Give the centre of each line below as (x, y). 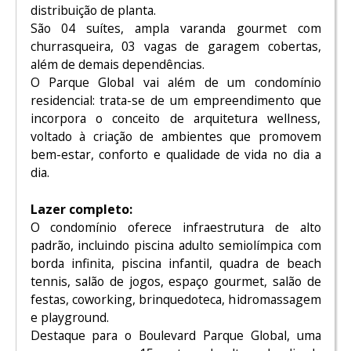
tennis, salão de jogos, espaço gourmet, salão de (175, 281)
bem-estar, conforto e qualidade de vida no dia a (175, 155)
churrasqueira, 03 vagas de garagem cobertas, (175, 47)
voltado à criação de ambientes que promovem (175, 137)
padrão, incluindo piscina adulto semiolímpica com (175, 245)
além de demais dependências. (117, 65)
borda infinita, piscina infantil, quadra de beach (175, 263)
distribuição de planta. (93, 11)
